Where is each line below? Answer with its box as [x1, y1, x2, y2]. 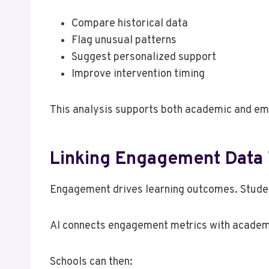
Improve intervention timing [71, 67, 205, 81]
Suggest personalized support [71, 50, 216, 64]
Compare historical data [71, 16, 188, 31]
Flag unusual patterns [71, 33, 177, 47]
